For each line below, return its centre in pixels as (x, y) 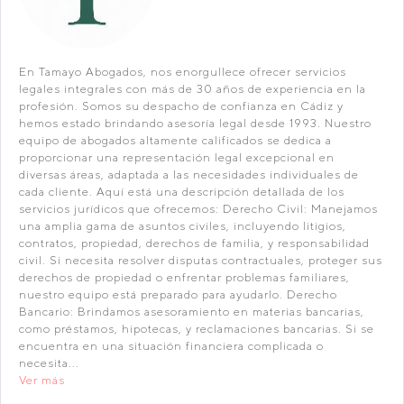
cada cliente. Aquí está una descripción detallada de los (182, 192)
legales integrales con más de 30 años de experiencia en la (193, 89)
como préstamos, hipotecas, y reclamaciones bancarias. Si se (197, 329)
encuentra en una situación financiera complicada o (171, 346)
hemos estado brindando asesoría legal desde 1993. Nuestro (195, 123)
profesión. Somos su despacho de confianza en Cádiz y (181, 106)
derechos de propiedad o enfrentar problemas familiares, (184, 277)
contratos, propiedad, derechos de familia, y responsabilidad (194, 243)
